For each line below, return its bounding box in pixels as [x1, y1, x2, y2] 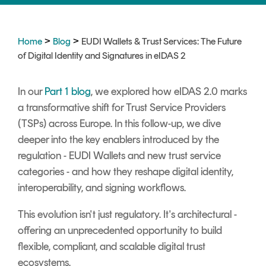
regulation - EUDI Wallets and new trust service [18, 149, 221, 163]
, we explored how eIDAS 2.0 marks [91, 85, 247, 99]
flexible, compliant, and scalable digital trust [18, 240, 205, 254]
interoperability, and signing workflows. [18, 181, 188, 195]
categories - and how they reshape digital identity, [18, 165, 233, 179]
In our [18, 85, 45, 99]
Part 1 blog [45, 85, 91, 99]
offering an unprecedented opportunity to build [18, 224, 222, 237]
